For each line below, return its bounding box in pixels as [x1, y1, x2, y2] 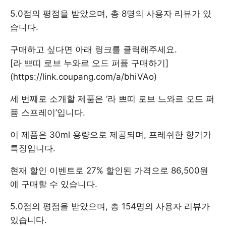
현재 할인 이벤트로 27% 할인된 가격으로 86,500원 [10, 165, 208, 176]
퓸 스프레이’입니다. [10, 107, 85, 118]
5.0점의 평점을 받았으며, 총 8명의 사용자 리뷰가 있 [10, 9, 211, 19]
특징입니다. [10, 143, 55, 153]
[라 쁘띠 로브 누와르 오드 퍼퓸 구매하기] [10, 58, 168, 68]
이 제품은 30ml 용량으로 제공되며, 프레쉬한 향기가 [10, 130, 211, 140]
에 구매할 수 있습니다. [10, 179, 97, 189]
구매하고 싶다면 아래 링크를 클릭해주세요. [10, 44, 177, 54]
